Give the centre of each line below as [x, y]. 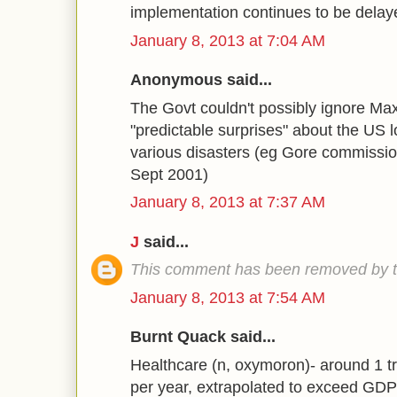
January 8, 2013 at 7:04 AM [228, 40]
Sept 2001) [169, 174]
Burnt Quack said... [203, 337]
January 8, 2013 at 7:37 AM [228, 202]
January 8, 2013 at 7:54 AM [228, 297]
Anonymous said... [201, 80]
